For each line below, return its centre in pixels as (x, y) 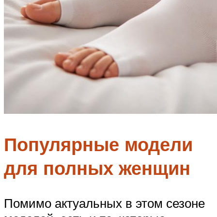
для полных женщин (97, 168)
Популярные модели (98, 144)
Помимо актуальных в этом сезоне (104, 203)
